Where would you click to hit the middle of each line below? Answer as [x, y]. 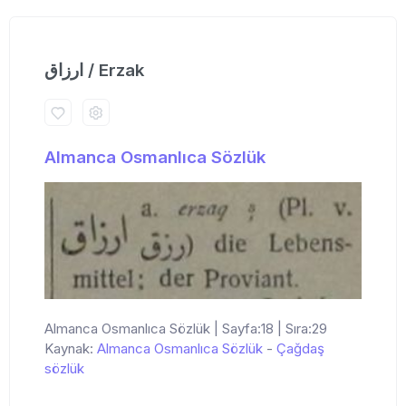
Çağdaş [300, 349]
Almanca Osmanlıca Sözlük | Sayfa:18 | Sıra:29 [186, 329]
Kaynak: [71, 349]
